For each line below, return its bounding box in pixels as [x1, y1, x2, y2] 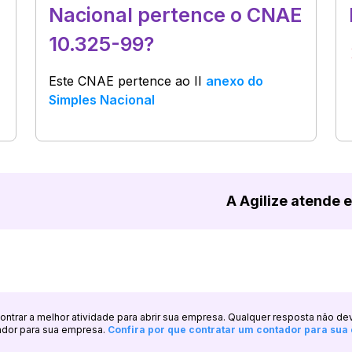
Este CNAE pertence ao [49, 73, 195, 89]
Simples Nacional [49, 92, 156, 108]
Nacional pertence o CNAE [49, 3, 303, 27]
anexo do [206, 73, 264, 89]
